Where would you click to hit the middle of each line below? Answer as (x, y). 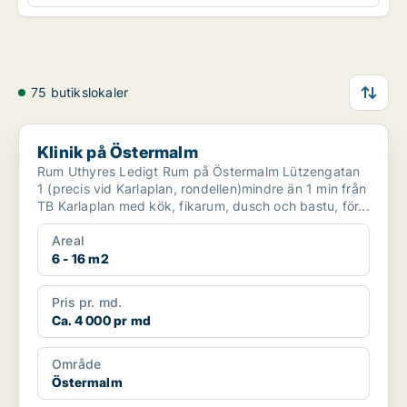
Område (77, 364)
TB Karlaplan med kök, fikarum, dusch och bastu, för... (203, 206)
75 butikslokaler (80, 93)
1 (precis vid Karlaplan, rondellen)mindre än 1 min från (202, 189)
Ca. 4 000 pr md (101, 321)
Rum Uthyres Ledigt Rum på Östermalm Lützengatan (79, 172)
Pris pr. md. (87, 303)
